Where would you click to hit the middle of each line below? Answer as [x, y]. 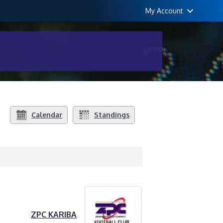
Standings [112, 115]
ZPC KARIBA [54, 215]
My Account [165, 11]
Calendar [47, 115]
